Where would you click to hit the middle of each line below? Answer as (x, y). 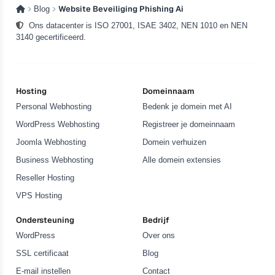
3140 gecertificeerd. (51, 37)
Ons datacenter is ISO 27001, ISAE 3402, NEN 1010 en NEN (137, 26)
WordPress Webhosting (58, 125)
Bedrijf (156, 220)
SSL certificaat (43, 254)
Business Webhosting (55, 160)
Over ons (159, 236)
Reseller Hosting (45, 178)
